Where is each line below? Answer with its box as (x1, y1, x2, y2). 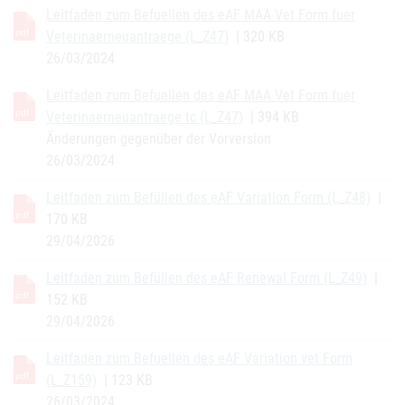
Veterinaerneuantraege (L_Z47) (46, 28, 229, 45)
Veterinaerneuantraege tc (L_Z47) (46, 108, 243, 126)
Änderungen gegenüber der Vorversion (46, 130, 271, 147)
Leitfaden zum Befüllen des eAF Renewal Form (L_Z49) (46, 269, 367, 287)
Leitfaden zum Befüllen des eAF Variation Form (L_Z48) (46, 189, 371, 206)
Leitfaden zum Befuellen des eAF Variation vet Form (46, 350, 353, 367)
